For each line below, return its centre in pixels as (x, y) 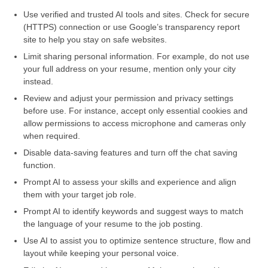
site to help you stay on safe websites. (95, 39)
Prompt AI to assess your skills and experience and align (130, 182)
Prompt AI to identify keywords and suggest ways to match (134, 211)
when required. (52, 135)
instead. (39, 81)
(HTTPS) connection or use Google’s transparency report (132, 27)
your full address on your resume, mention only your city (130, 68)
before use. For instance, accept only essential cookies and (136, 110)
